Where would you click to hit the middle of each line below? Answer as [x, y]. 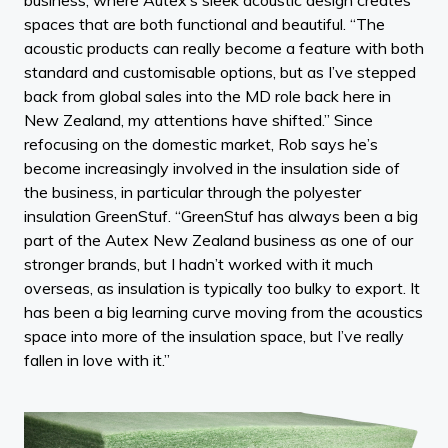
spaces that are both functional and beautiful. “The [204, 23]
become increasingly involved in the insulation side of [212, 167]
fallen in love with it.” [97, 359]
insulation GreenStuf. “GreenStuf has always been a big [221, 215]
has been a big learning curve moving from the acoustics [223, 311]
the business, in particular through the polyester [192, 191]
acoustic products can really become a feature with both [224, 47]
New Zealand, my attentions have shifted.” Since [198, 119]
